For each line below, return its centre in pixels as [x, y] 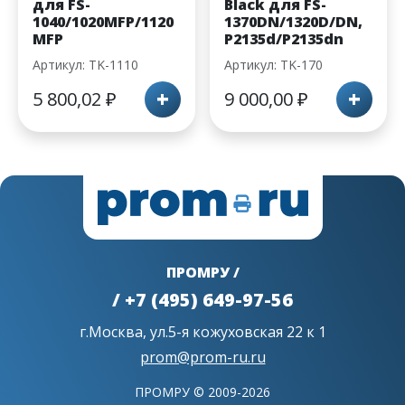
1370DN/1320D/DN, [293, 22]
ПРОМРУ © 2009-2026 [202, 392]
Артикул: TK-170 [273, 65]
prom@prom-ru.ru [202, 358]
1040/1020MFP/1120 [103, 22]
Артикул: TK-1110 [85, 65]
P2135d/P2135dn [284, 39]
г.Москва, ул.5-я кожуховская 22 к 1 [202, 332]
